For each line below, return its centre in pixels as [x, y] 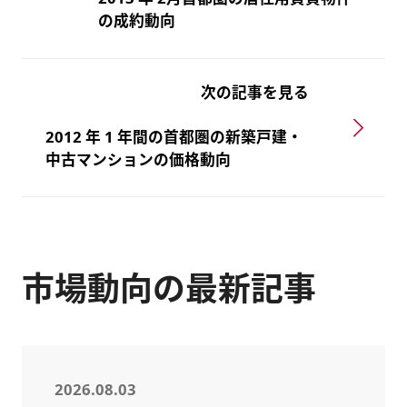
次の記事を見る [255, 92]
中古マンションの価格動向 [139, 159]
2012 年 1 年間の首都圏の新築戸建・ [174, 136]
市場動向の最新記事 [169, 289]
